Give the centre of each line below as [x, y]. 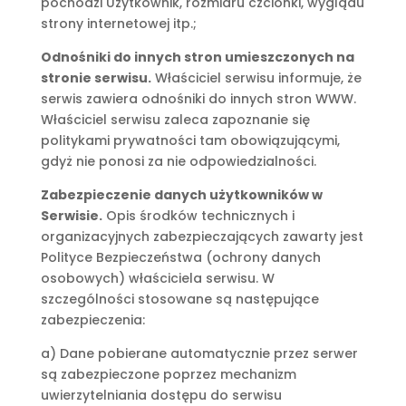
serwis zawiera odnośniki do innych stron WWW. [198, 99]
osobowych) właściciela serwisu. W [157, 278]
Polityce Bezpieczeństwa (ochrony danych [180, 257]
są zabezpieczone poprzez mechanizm [168, 374]
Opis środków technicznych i [198, 216]
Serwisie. [71, 216]
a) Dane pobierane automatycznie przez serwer [199, 353]
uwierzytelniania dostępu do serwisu [161, 395]
